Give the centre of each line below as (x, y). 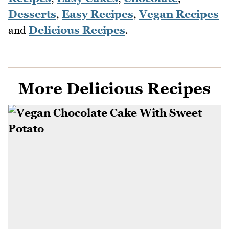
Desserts (32, 14)
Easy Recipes (98, 14)
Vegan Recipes (179, 14)
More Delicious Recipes (114, 88)
